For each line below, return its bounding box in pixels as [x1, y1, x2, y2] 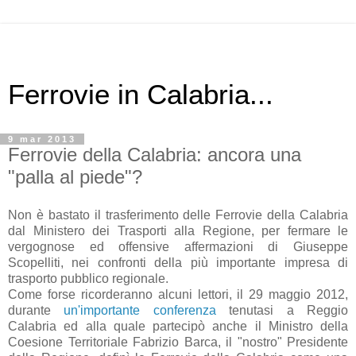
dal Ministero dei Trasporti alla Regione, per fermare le [8, 223, 348, 238]
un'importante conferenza [64, 303, 216, 317]
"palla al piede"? [8, 166, 142, 188]
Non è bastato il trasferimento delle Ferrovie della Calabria [8, 207, 348, 222]
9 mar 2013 [8, 134, 76, 144]
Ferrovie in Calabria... [8, 79, 273, 110]
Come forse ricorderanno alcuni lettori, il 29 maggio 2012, [8, 287, 348, 301]
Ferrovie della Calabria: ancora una [8, 144, 301, 165]
